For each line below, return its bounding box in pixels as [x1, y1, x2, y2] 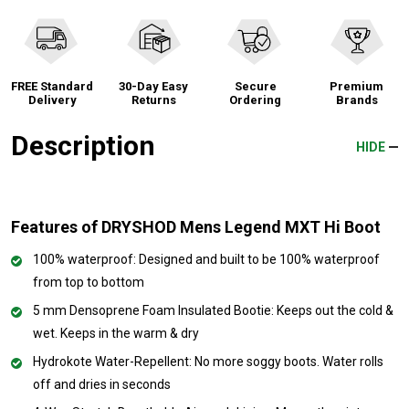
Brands [335, 92, 378, 107]
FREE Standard [11, 79, 93, 93]
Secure [234, 79, 277, 93]
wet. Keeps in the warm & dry [33, 325, 199, 341]
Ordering [229, 92, 282, 107]
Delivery [27, 92, 77, 107]
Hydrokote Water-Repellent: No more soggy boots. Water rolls [33, 353, 383, 369]
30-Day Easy [119, 79, 189, 93]
